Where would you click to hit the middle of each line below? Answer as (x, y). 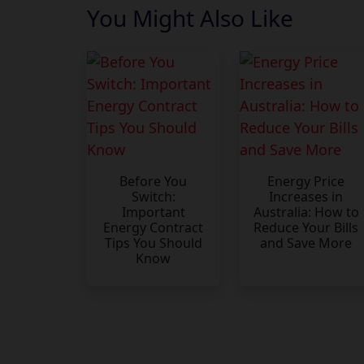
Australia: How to (306, 212)
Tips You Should (153, 243)
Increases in (306, 197)
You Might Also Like (190, 18)
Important (153, 212)
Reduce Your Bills (306, 228)
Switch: (153, 197)
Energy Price (306, 182)
